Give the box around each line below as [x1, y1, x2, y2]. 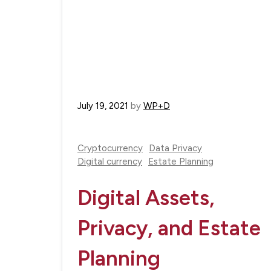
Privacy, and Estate [77, 215, 261, 241]
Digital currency [77, 156, 142, 168]
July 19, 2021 [77, 100, 128, 112]
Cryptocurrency [77, 143, 143, 154]
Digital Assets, [77, 185, 215, 211]
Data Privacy [149, 143, 202, 154]
